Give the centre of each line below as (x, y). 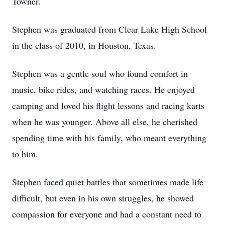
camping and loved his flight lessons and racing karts (108, 105)
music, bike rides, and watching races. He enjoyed (103, 89)
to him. (25, 154)
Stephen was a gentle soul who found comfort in (100, 73)
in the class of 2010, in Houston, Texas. (84, 45)
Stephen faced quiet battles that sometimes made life (108, 182)
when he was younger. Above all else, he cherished (105, 122)
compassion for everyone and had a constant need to (107, 214)
